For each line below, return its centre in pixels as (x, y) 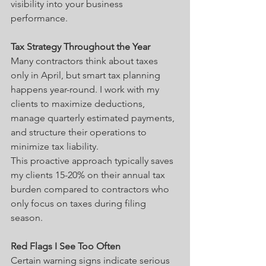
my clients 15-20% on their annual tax (89, 175)
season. (27, 217)
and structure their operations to (80, 132)
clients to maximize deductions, (79, 103)
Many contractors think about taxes (85, 61)
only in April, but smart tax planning (87, 75)
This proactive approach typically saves (93, 160)
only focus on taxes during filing (80, 203)
